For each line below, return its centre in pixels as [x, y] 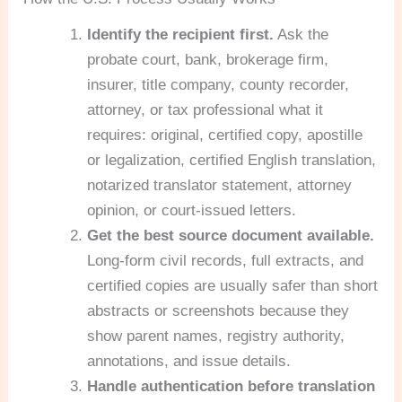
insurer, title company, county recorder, [218, 85]
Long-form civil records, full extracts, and [226, 261]
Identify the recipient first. [181, 35]
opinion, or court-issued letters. [192, 211]
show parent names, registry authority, [216, 336]
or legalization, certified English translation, [232, 161]
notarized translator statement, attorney [220, 186]
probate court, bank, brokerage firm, [208, 60]
